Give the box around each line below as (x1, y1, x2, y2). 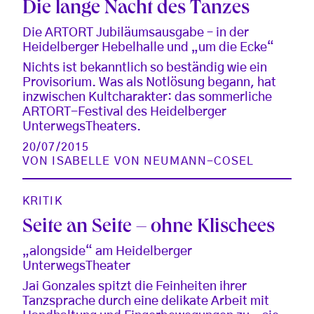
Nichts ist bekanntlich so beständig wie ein (22, 61, 267, 74)
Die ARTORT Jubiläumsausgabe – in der (22, 26, 249, 39)
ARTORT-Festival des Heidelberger (22, 105, 226, 118)
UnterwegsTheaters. (22, 120, 141, 133)
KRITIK (22, 195, 62, 207)
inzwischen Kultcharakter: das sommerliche (22, 90, 272, 104)
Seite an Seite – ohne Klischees (22, 217, 275, 238)
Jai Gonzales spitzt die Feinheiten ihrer (22, 280, 247, 293)
